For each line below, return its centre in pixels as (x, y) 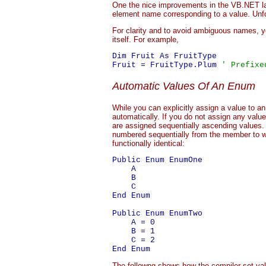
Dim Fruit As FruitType (164, 56)
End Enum (131, 196)
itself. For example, (145, 39)
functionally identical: (148, 143)
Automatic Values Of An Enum (184, 86)
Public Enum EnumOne (157, 160)
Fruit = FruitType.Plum (167, 65)
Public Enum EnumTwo (157, 213)
